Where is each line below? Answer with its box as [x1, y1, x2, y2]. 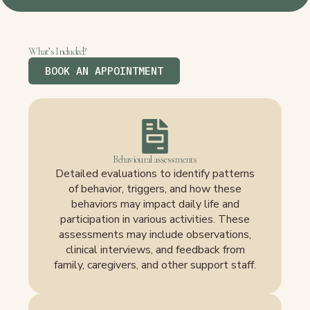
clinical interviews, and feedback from [65, 242, 245, 258]
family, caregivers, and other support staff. [54, 257, 256, 273]
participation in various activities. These [60, 212, 250, 228]
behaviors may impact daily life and [71, 197, 239, 212]
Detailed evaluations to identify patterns [55, 166, 255, 182]
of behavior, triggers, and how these [69, 181, 241, 197]
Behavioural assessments [113, 154, 197, 166]
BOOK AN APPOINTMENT [45, 64, 164, 78]
